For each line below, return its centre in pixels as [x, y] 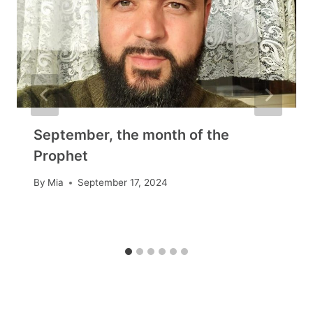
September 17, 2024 [123, 183]
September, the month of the [131, 134]
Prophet [61, 155]
